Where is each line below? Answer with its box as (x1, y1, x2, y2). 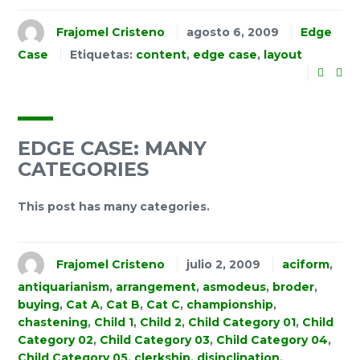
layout (264, 47, 302, 63)
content (136, 47, 186, 63)
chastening (18, 315, 88, 330)
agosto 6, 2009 (186, 24, 279, 39)
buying (18, 297, 59, 313)
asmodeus (202, 280, 266, 295)
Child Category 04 (216, 333, 328, 348)
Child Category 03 (100, 333, 210, 348)
